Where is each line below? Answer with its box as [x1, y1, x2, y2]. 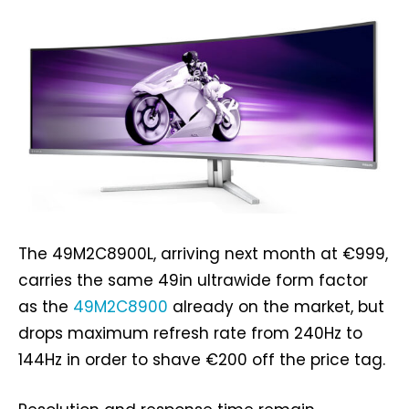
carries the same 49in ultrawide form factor [18, 269, 368, 292]
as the [18, 296, 73, 319]
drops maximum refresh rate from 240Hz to [18, 322, 362, 345]
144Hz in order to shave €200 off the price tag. [18, 349, 385, 372]
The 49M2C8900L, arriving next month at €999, [18, 243, 388, 266]
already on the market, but [168, 296, 384, 319]
